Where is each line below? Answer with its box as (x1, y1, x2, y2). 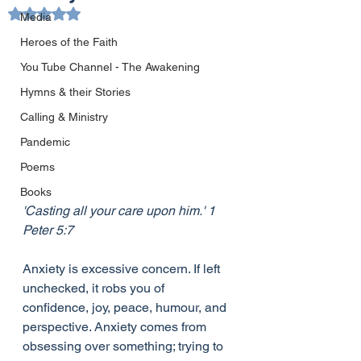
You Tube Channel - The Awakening (20, 60, 200, 73)
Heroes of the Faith (20, 35, 118, 48)
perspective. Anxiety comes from (23, 319, 210, 334)
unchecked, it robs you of (23, 280, 168, 296)
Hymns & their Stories (20, 85, 131, 98)
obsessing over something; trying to (23, 338, 226, 354)
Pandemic (20, 135, 70, 148)
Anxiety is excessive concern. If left (23, 261, 223, 276)
